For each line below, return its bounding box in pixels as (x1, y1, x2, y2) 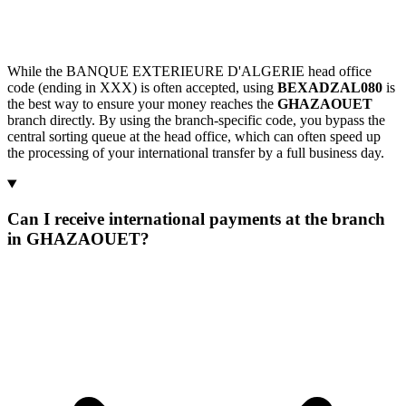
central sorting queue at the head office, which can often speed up (7, 129, 381, 145)
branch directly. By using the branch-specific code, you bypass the (7, 112, 385, 129)
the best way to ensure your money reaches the (7, 96, 277, 112)
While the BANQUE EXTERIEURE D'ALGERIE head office (7, 63, 372, 80)
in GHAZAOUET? (7, 229, 150, 249)
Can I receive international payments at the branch (7, 209, 385, 229)
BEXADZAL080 (277, 80, 382, 96)
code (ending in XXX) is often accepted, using (7, 80, 277, 96)
